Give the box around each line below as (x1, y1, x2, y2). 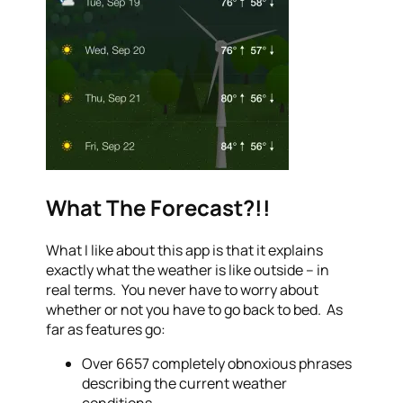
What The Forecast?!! (46, 193, 272, 223)
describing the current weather (82, 373, 288, 394)
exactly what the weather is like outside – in (46, 260, 330, 281)
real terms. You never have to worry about (46, 280, 319, 300)
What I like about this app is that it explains (46, 240, 324, 261)
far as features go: (46, 319, 166, 340)
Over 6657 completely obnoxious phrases (82, 354, 353, 374)
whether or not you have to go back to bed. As (46, 300, 344, 320)
